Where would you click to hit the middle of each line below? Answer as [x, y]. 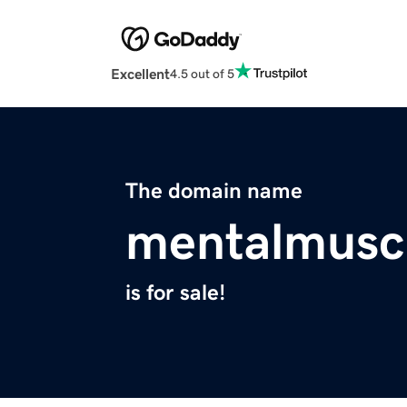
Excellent [140, 74]
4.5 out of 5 [202, 73]
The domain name [214, 191]
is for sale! [175, 293]
